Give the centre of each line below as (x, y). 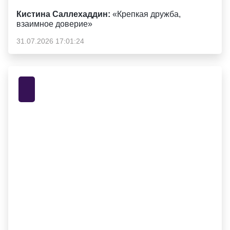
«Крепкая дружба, (146, 14)
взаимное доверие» (54, 24)
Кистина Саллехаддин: (63, 14)
